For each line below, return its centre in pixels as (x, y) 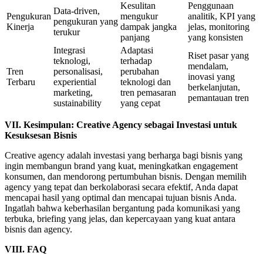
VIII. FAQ (26, 249)
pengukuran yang (86, 21)
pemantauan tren (218, 97)
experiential (75, 82)
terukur (67, 32)
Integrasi (69, 50)
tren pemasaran (148, 92)
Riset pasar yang (218, 55)
